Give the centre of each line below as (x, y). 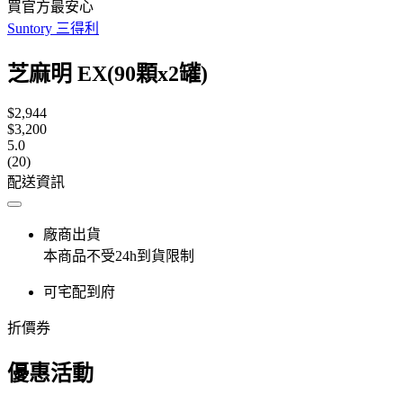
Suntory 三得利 (53, 28)
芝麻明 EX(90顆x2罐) (107, 73)
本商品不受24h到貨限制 (119, 255)
